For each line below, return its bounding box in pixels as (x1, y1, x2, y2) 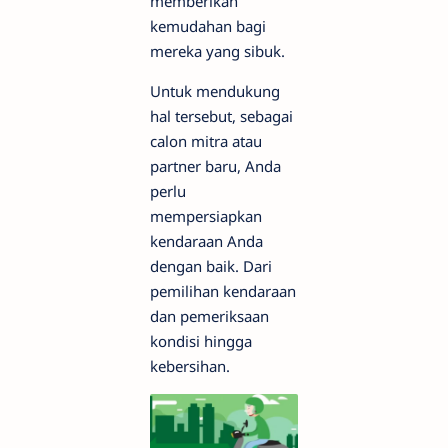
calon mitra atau (150, 131, 262, 151)
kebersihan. (150, 356, 230, 376)
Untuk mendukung (150, 81, 280, 101)
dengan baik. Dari (150, 256, 272, 276)
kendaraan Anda (150, 231, 263, 251)
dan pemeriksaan (150, 306, 269, 326)
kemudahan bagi (150, 16, 266, 36)
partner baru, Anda (150, 156, 281, 176)
